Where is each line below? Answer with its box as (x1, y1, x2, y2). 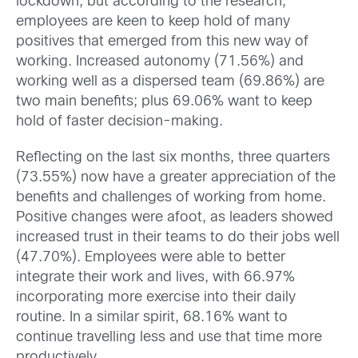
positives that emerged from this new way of (16, 34, 308, 49)
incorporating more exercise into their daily (16, 290, 296, 304)
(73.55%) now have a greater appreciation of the (16, 170, 336, 185)
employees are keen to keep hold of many (16, 14, 290, 29)
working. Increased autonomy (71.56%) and (16, 54, 304, 69)
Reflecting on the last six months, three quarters (16, 150, 330, 165)
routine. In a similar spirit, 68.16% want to (16, 310, 288, 324)
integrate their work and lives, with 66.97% (16, 270, 295, 284)
